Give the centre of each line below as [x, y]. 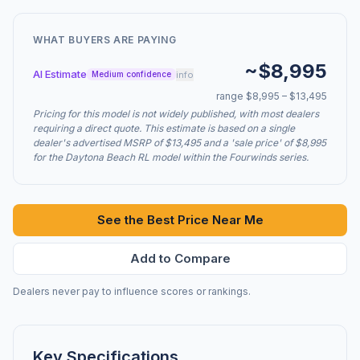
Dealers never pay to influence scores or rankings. [132, 291]
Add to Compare [180, 258]
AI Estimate [60, 74]
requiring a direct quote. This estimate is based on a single [164, 128]
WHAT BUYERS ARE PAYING [105, 40]
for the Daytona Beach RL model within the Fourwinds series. [171, 157]
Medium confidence [131, 74]
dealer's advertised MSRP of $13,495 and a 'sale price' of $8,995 [180, 143]
